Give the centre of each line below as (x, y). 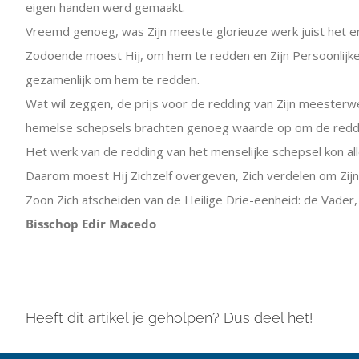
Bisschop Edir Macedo (91, 224)
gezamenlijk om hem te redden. (113, 79)
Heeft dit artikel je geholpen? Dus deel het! (169, 318)
